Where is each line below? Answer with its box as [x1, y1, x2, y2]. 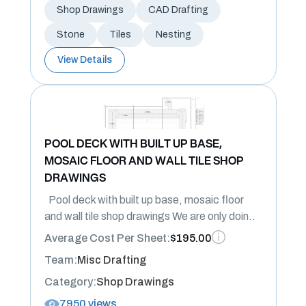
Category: [44, 276, 96, 288]
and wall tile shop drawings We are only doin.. [44, 210, 255, 222]
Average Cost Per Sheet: [44, 232, 170, 244]
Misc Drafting [76, 254, 146, 266]
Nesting [155, 29, 191, 40]
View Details [57, 55, 112, 65]
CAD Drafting [148, 5, 208, 15]
